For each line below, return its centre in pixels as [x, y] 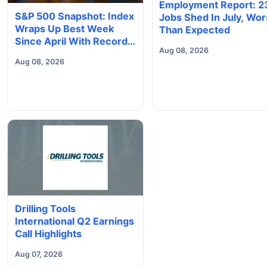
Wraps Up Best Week [64, 28]
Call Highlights [48, 233]
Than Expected [195, 30]
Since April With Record [71, 41]
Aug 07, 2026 [39, 254]
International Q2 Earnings [74, 221]
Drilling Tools [45, 208]
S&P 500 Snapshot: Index [74, 16]
